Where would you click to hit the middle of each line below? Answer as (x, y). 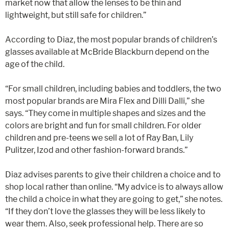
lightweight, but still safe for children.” (76, 15)
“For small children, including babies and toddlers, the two (113, 89)
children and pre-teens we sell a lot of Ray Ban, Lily (99, 138)
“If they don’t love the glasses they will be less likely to (105, 211)
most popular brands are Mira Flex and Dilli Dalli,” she (105, 101)
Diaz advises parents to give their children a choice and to (113, 175)
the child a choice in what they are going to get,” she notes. (114, 199)
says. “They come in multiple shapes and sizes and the (105, 113)
